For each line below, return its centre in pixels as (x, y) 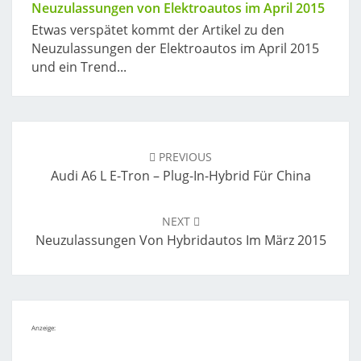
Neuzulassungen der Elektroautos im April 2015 (175, 48)
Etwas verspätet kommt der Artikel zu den (158, 30)
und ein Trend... (79, 67)
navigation (55, 150)
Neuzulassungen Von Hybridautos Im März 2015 (180, 240)
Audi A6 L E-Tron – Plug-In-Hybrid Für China (180, 176)
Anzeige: (44, 328)
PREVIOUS (184, 157)
